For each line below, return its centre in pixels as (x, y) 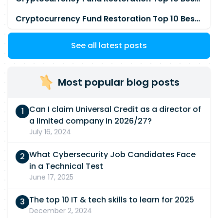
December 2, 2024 (61, 211)
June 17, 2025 (51, 177)
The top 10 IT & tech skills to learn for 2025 (112, 200)
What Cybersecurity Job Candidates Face (112, 154)
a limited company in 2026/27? (91, 121)
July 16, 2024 (50, 132)
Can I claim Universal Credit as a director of (115, 109)
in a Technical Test (66, 166)
